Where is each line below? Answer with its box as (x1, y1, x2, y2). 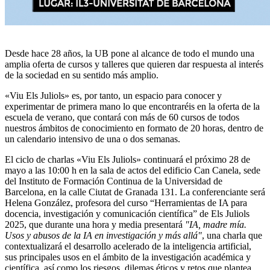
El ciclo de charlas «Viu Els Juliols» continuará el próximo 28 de (5, 154, 250, 165)
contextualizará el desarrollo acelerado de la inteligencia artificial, (5, 240, 251, 251)
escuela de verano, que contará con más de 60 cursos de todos (5, 111, 239, 122)
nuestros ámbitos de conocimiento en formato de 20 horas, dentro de (5, 122, 263, 133)
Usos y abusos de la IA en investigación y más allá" (5, 230, 202, 240)
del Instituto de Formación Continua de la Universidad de (5, 175, 222, 186)
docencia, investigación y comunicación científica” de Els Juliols (5, 208, 250, 219)
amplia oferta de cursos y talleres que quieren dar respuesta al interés (5, 58, 263, 69)
